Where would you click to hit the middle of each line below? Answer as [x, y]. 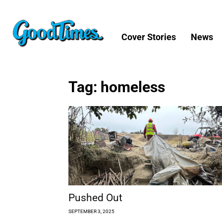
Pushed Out [95, 197]
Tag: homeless [117, 87]
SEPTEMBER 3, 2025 [91, 211]
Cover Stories [149, 37]
